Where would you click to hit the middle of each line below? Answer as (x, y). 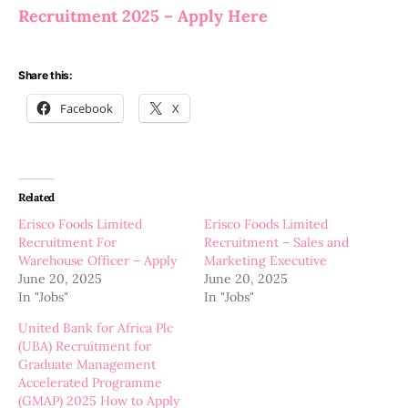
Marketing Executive (265, 260)
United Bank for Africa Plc (96, 328)
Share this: (46, 75)
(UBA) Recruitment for (85, 346)
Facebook (87, 108)
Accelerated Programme (90, 382)
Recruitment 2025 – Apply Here (143, 16)
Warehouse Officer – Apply (97, 260)
